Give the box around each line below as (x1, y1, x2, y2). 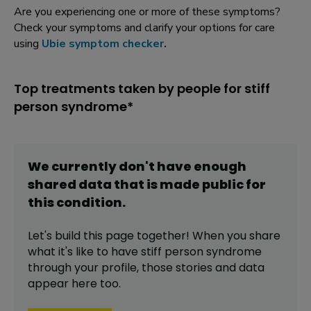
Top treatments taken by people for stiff (14, 80, 270, 98)
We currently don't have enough (28, 158, 246, 176)
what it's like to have (28, 244, 141, 260)
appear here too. (28, 276, 121, 292)
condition (56, 194, 122, 212)
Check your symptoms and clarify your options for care (14, 20, 275, 36)
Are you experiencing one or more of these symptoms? (14, 4, 280, 20)
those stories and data (142, 260, 264, 276)
